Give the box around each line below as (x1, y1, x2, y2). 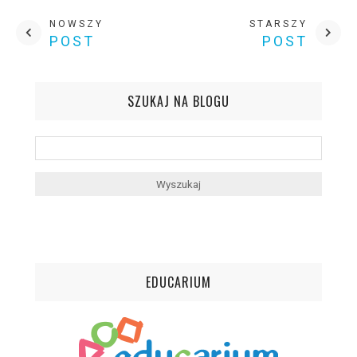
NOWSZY (49, 18, 104, 29)
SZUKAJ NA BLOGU (127, 92, 229, 111)
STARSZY (249, 18, 308, 29)
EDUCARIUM (146, 273, 211, 292)
